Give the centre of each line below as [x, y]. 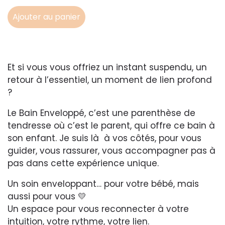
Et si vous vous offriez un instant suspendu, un [107, 67]
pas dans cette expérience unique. [83, 163]
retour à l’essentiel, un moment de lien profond [110, 80]
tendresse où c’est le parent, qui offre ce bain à [111, 126]
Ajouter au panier [46, 17]
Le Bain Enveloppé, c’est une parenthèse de [101, 113]
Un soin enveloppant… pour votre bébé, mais [103, 184]
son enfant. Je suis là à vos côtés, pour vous [104, 138]
